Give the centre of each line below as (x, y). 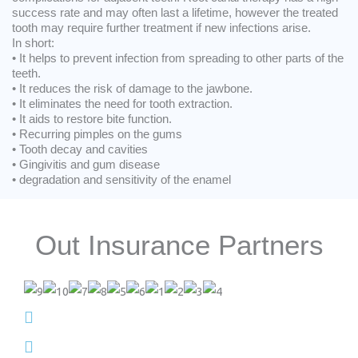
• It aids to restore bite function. (92, 119)
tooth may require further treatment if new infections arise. (161, 28)
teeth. (26, 73)
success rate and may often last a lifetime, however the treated (175, 12)
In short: (33, 43)
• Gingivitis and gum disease (86, 164)
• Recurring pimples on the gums (97, 134)
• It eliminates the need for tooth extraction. (122, 103)
